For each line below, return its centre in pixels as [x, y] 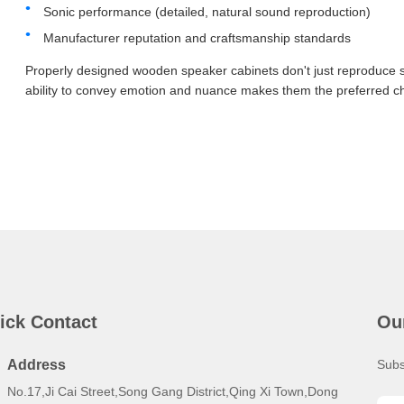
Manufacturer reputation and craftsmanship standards [197, 37]
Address [37, 364]
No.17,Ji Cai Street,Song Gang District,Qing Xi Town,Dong [173, 391]
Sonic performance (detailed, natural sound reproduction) [207, 11]
